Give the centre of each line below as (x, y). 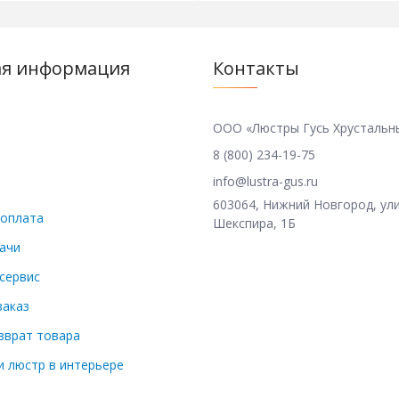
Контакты (256, 69)
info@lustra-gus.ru (265, 182)
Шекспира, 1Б (254, 224)
